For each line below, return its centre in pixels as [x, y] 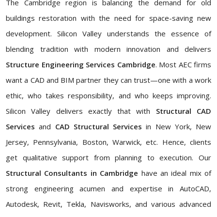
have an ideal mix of [175, 173]
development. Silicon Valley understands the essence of [108, 34]
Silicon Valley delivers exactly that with [81, 111]
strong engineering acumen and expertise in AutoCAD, [108, 189]
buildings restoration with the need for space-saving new [108, 18]
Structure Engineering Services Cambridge [81, 65]
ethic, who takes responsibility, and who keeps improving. [108, 96]
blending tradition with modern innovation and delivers [108, 49]
